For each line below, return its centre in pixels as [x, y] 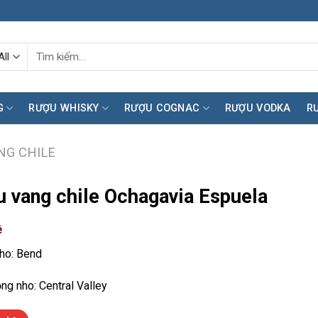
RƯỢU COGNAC [162, 108]
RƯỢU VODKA [258, 108]
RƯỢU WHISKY [64, 108]
